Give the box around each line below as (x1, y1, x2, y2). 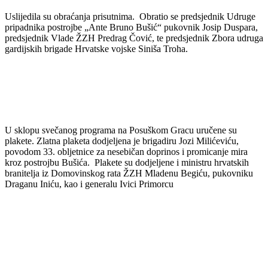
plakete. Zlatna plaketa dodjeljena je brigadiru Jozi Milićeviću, (5, 135, 239, 146)
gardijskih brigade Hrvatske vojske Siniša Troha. (5, 43, 188, 54)
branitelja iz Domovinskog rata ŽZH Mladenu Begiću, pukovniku (5, 167, 253, 178)
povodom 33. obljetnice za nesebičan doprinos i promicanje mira (5, 146, 248, 157)
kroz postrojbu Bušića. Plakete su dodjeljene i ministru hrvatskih (5, 157, 249, 167)
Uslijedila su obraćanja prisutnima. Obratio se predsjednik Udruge (5, 11, 255, 22)
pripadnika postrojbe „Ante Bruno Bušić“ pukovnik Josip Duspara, (5, 22, 258, 32)
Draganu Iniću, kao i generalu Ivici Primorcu (5, 178, 173, 189)
